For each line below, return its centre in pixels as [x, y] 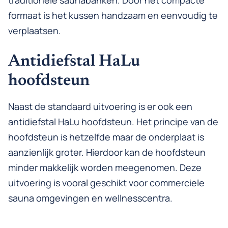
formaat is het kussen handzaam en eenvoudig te [113, 16]
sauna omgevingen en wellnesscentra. [90, 198]
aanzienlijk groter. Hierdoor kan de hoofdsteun [107, 152]
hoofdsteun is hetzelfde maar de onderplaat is [106, 137]
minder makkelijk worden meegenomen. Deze [105, 168]
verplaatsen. [35, 31]
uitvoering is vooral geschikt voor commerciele [106, 183]
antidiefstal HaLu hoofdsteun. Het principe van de [113, 122]
